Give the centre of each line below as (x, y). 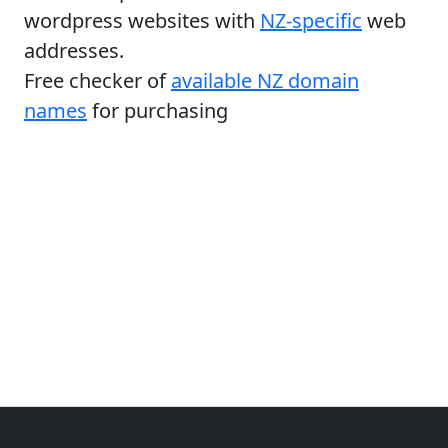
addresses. (74, 50)
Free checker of (97, 80)
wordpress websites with (142, 20)
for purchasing (157, 110)
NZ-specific (311, 20)
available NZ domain (265, 80)
